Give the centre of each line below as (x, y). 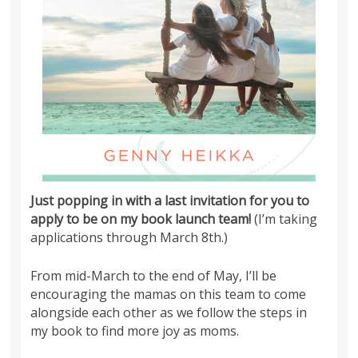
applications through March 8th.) (129, 237)
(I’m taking (286, 219)
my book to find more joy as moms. (135, 330)
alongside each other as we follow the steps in (169, 312)
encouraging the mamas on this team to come (169, 294)
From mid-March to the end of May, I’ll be (154, 275)
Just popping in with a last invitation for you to (170, 200)
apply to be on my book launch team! (143, 219)
